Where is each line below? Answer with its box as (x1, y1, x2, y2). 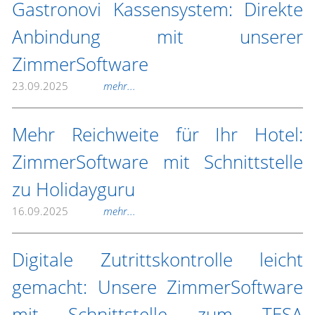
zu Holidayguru (12, 176, 135, 202)
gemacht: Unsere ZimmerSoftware (12, 274, 303, 300)
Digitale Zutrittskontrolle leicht (12, 247, 303, 272)
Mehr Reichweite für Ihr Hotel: (12, 122, 303, 147)
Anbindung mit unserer (12, 24, 303, 49)
